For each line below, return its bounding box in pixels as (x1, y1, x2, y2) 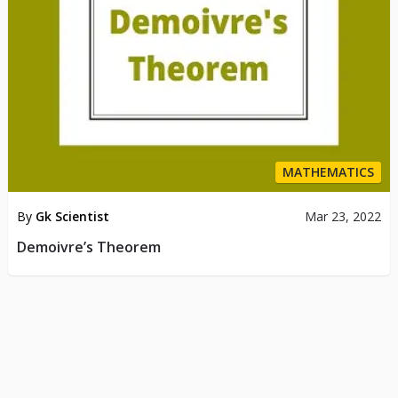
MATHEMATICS (283, 163, 375, 180)
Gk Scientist (35, 207, 109, 225)
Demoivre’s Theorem (16, 236, 161, 257)
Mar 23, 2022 (305, 207, 382, 225)
